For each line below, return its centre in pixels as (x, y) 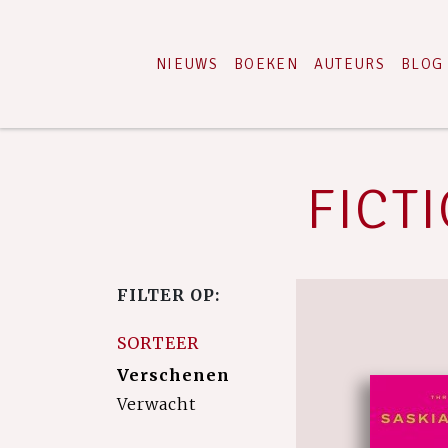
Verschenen (173, 375)
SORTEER (158, 343)
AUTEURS (349, 64)
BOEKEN (266, 64)
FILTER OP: (168, 295)
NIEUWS (187, 64)
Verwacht (156, 404)
